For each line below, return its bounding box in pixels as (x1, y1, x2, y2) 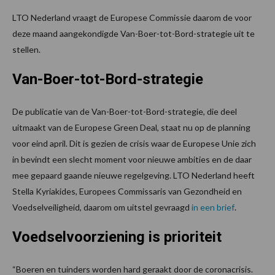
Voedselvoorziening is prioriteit (12, 228, 222, 246)
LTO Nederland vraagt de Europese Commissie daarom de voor (12, 12, 252, 23)
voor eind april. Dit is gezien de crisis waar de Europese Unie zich (12, 137, 256, 149)
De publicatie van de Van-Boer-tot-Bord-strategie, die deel (12, 106, 237, 117)
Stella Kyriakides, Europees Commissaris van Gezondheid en (12, 185, 242, 196)
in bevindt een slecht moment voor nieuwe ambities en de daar (12, 153, 252, 165)
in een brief (192, 201, 234, 212)
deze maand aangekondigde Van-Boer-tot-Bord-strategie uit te (12, 28, 255, 39)
